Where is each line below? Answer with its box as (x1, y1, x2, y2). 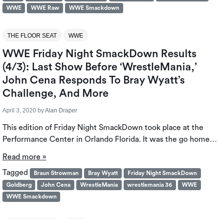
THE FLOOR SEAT (7, 32, 57, 40)
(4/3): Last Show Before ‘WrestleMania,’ (2, 62, 197, 73)
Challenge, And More (2, 88, 109, 99)
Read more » (2, 153, 46, 161)
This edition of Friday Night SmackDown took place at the (2, 124, 203, 132)
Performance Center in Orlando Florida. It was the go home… (2, 135, 217, 144)
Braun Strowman (33, 170, 79, 176)
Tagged (2, 169, 30, 177)
